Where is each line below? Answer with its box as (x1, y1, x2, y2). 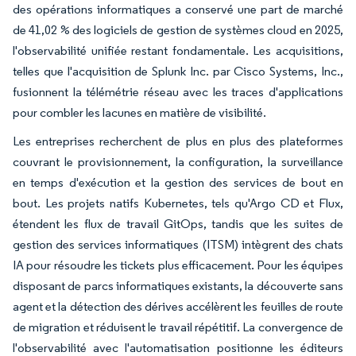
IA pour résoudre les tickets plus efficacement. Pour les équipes (13, 257, 343, 273)
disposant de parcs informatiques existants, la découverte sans (13, 278, 343, 293)
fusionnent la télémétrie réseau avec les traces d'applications (13, 84, 343, 99)
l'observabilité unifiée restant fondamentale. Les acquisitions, (13, 43, 343, 58)
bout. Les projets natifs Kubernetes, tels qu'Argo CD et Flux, (13, 195, 343, 211)
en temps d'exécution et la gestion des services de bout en (13, 175, 343, 190)
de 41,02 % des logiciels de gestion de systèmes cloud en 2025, (13, 22, 343, 37)
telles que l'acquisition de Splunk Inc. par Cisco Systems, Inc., (13, 64, 343, 79)
